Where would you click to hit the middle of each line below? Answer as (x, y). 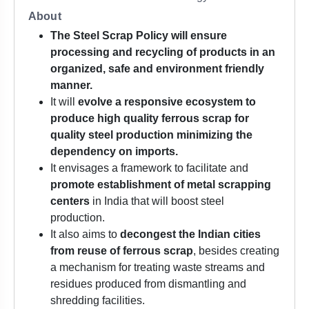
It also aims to (85, 235)
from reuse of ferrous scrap (122, 251)
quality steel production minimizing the (151, 135)
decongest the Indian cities (190, 235)
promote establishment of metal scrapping (161, 185)
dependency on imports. (114, 152)
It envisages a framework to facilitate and (149, 168)
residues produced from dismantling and (148, 284)
